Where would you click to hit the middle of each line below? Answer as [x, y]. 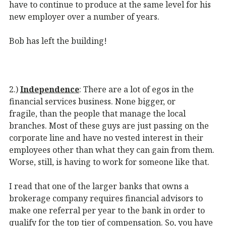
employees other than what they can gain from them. [112, 150]
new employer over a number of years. [84, 16]
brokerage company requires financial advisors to [106, 198]
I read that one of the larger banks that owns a [99, 186]
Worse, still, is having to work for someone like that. [109, 162]
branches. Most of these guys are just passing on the [109, 125]
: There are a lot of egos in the [136, 89]
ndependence [51, 89]
